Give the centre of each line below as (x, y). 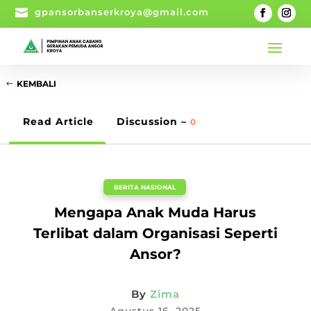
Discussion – (153, 122)
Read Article (58, 122)
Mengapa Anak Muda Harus (155, 213)
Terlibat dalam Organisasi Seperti (155, 234)
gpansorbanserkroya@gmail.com (122, 12)
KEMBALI (36, 83)
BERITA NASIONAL (145, 187)
